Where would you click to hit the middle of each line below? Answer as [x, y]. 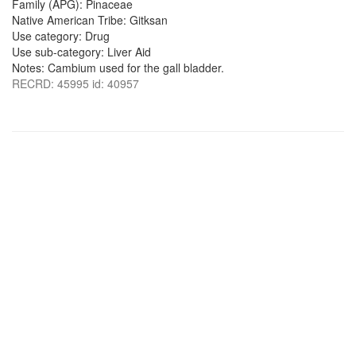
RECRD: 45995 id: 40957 [75, 83]
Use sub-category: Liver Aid [81, 52]
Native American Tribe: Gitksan [90, 20]
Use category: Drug [61, 36]
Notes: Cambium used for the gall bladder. [118, 68]
